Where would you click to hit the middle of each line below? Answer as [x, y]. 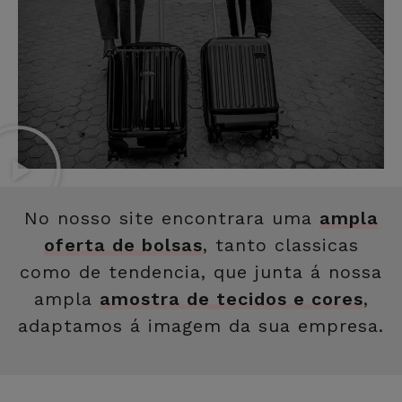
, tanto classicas [280, 245]
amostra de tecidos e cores [231, 298]
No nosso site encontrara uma [171, 218]
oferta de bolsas [123, 245]
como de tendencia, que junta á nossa [201, 271]
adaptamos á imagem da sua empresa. [201, 325]
